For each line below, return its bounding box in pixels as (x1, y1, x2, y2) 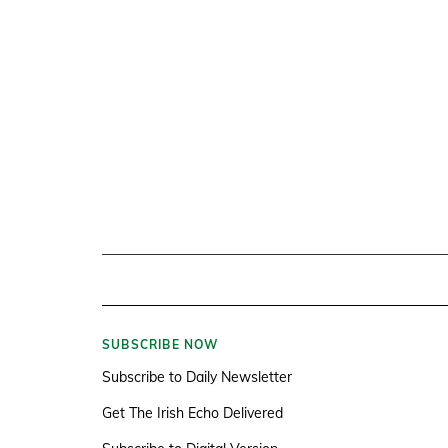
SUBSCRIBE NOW (102, 336, 219, 352)
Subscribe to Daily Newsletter (102, 367, 292, 386)
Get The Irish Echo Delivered (102, 403, 283, 422)
